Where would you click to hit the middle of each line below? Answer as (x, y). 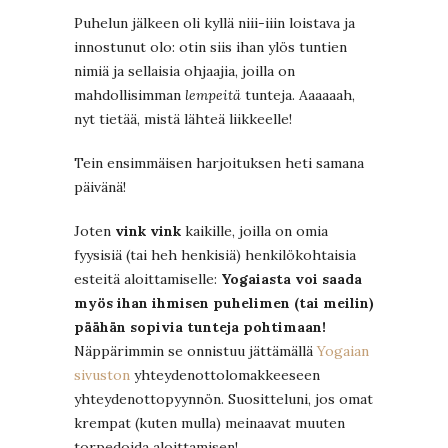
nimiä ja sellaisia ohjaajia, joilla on (184, 70)
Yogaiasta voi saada (291, 278)
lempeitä (215, 94)
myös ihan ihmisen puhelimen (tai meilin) (224, 302)
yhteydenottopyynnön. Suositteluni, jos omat (223, 398)
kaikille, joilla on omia (254, 230)
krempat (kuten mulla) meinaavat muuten (209, 422)
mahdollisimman (129, 94)
